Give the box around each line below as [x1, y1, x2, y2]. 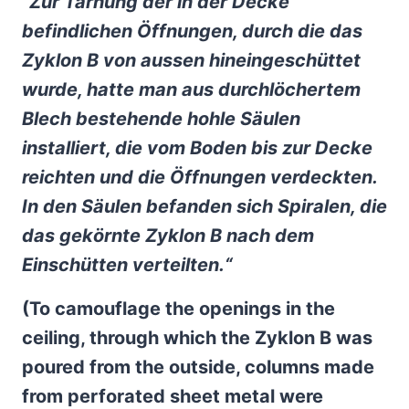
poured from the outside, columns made [22, 356, 374, 378]
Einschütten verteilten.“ [22, 254, 232, 276]
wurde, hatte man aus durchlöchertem [22, 79, 361, 100]
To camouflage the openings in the [29, 298, 335, 320]
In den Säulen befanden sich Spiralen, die [22, 195, 387, 217]
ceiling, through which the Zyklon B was [22, 327, 372, 349]
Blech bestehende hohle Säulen [22, 108, 300, 130]
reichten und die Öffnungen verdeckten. [22, 166, 377, 188]
